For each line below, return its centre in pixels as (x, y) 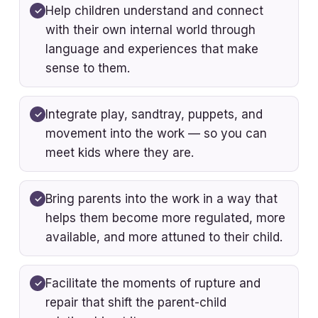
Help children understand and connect (155, 10)
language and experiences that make (152, 49)
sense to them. (88, 68)
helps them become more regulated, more (166, 218)
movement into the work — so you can (157, 133)
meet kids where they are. (120, 152)
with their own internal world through (151, 29)
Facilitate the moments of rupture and (153, 283)
